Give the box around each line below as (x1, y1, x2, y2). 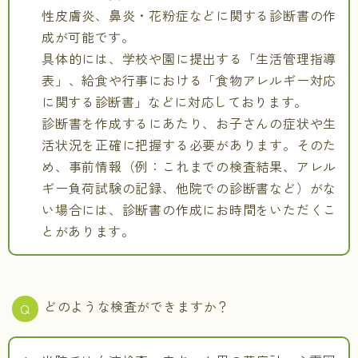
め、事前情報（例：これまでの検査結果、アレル (42, 157, 336, 176)
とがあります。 (42, 221, 135, 241)
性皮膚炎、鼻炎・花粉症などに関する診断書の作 (42, 6, 336, 25)
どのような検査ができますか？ (44, 296, 230, 316)
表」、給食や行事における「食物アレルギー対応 (42, 70, 336, 89)
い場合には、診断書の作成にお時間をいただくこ (42, 200, 336, 219)
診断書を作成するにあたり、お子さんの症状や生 (42, 113, 336, 133)
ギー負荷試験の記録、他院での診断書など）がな (42, 178, 336, 197)
